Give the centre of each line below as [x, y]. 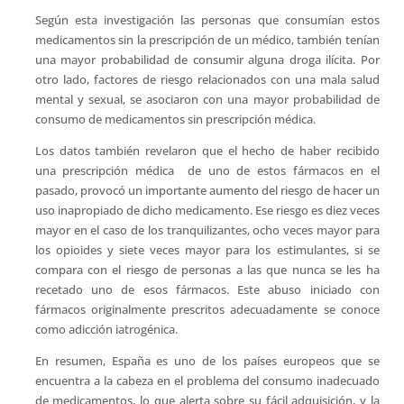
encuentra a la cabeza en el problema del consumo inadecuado [207, 381]
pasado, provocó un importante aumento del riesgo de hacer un [207, 190]
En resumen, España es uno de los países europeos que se [207, 361]
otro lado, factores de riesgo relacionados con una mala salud [207, 79]
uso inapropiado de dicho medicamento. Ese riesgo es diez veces [207, 210]
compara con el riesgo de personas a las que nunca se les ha [207, 270]
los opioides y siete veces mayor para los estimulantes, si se [207, 250]
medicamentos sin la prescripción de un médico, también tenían [207, 40]
